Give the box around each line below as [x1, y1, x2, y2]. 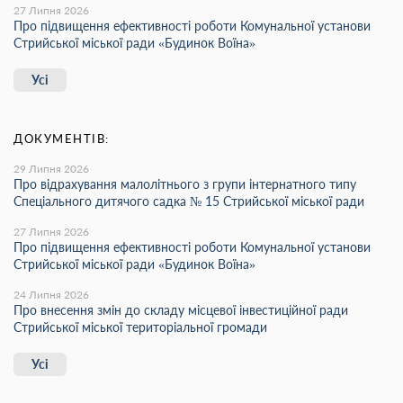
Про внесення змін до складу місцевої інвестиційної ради [13, 302, 348, 318]
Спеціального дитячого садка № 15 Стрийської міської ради [13, 193, 364, 210]
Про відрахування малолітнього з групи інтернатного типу [13, 176, 356, 193]
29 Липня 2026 [13, 162, 89, 176]
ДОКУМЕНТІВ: [13, 131, 110, 147]
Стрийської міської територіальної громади [13, 319, 267, 336]
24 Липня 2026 [13, 288, 89, 302]
